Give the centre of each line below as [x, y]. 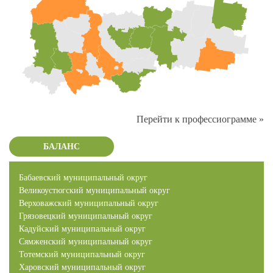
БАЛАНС [62, 146]
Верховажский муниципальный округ [89, 203]
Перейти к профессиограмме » [200, 119]
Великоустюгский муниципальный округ [94, 190]
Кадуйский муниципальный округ [82, 229]
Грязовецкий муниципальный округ [86, 216]
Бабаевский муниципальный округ [83, 177]
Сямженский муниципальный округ [86, 241]
